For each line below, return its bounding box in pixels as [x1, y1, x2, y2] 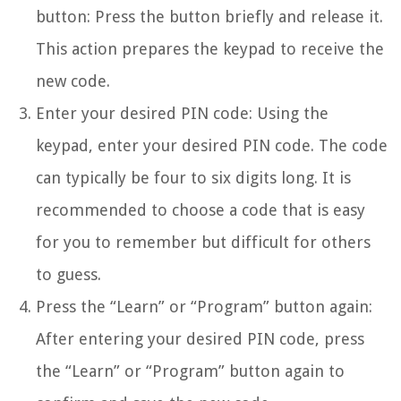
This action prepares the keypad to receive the [36, 38, 384, 58]
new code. [36, 71, 110, 90]
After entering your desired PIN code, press [36, 328, 364, 348]
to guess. [36, 264, 101, 284]
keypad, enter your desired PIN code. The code [36, 135, 388, 155]
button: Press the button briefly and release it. [36, 6, 383, 26]
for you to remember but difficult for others [36, 232, 371, 252]
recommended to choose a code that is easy [36, 200, 365, 219]
